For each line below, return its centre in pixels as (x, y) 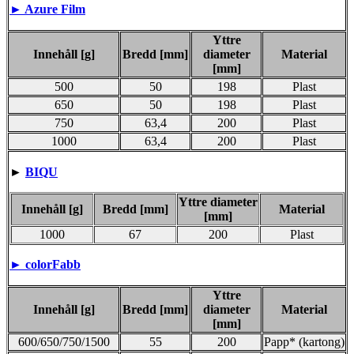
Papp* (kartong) (304, 341)
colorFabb (53, 264)
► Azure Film (47, 9)
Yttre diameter (218, 201)
